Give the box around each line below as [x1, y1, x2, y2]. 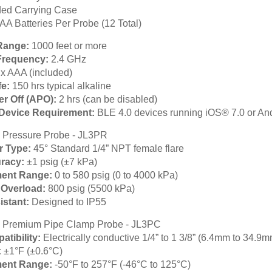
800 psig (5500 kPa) [46, 183, 135, 194]
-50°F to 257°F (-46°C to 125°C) [52, 259, 191, 270]
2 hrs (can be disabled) [59, 94, 157, 104]
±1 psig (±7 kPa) [24, 157, 97, 167]
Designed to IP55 [29, 197, 106, 207]
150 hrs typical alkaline [12, 81, 111, 91]
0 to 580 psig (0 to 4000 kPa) [52, 170, 178, 180]
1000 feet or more [29, 41, 107, 51]
